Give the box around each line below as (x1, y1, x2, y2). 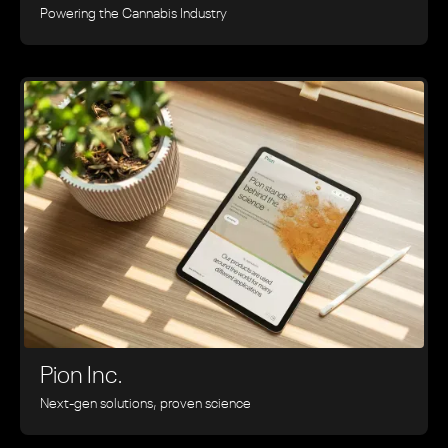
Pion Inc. (40, 364, 123, 389)
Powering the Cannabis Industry (40, 6, 227, 21)
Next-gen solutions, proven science (40, 396, 251, 411)
